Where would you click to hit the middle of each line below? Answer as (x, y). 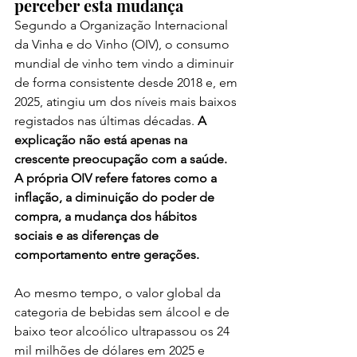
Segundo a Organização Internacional (123, 25)
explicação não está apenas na (102, 139)
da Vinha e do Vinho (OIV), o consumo (124, 44)
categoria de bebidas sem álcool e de (124, 312)
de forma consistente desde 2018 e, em (127, 82)
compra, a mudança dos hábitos (107, 216)
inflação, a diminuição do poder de (116, 197)
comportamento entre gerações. (107, 254)
